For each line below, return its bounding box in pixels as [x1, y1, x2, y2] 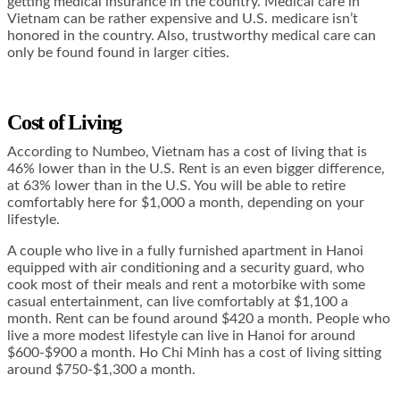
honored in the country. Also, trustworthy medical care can [7, 28, 376, 43]
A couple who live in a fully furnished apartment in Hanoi [7, 243, 363, 258]
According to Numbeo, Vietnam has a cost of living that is [7, 144, 367, 159]
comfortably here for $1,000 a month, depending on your [7, 195, 364, 210]
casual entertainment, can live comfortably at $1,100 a [7, 294, 348, 309]
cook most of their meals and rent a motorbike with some [7, 277, 365, 292]
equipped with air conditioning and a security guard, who [7, 260, 364, 275]
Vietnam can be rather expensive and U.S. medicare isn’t [7, 11, 358, 26]
